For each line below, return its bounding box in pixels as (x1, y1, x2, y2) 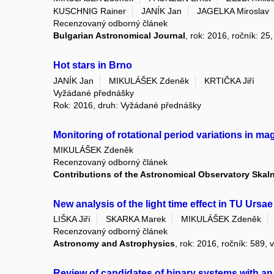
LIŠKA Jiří (53, 214, 91, 224)
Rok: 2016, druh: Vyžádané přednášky (53, 100, 201, 110)
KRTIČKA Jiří (204, 75, 254, 86)
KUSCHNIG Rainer (53, 6, 126, 17)
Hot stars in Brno (53, 60, 132, 71)
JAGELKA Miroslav (197, 6, 269, 17)
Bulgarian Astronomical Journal (53, 31, 185, 41)
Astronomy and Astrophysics (53, 239, 175, 249)
